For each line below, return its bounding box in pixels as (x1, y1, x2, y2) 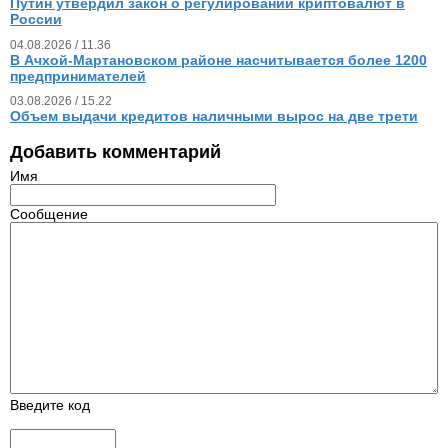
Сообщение (10, 206, 88, 223)
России (10, 11, 62, 28)
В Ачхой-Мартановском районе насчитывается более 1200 (10, 51, 427, 68)
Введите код (10, 397, 90, 414)
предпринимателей (10, 67, 146, 84)
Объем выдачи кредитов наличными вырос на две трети (10, 108, 418, 125)
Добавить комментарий (10, 141, 221, 162)
